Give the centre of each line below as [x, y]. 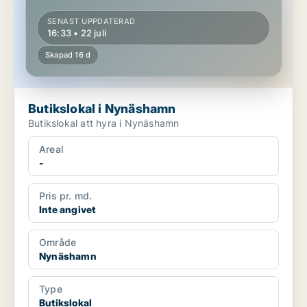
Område [58, 243]
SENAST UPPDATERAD [91, 22]
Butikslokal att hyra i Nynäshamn [104, 123]
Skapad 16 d [68, 55]
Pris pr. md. [66, 196]
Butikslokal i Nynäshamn [102, 109]
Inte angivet [67, 210]
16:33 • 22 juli [77, 33]
